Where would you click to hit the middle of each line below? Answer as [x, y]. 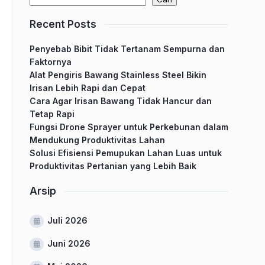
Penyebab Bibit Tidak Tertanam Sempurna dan [127, 49]
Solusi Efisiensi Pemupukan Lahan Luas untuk [126, 153]
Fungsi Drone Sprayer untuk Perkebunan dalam [129, 127]
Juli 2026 [67, 220]
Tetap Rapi [52, 114]
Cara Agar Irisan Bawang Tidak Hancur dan [121, 101]
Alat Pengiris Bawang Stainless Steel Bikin [118, 75]
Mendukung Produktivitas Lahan [97, 140]
